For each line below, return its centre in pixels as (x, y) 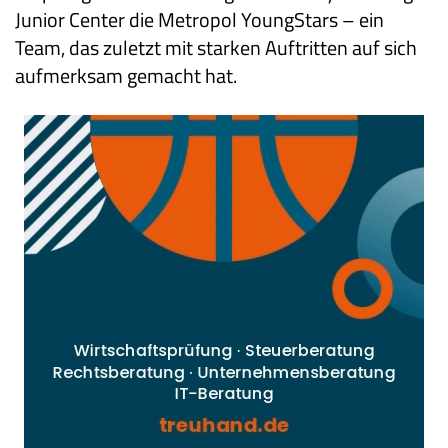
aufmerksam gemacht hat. (126, 76)
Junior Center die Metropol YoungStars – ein (199, 20)
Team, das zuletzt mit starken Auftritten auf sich (216, 48)
